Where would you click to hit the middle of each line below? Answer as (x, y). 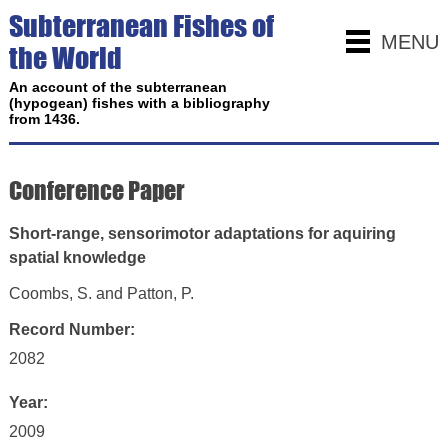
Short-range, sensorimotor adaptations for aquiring (202, 233)
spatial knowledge (77, 257)
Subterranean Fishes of (141, 26)
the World (65, 58)
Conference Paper (96, 190)
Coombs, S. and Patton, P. (101, 293)
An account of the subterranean (117, 87)
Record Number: (71, 329)
